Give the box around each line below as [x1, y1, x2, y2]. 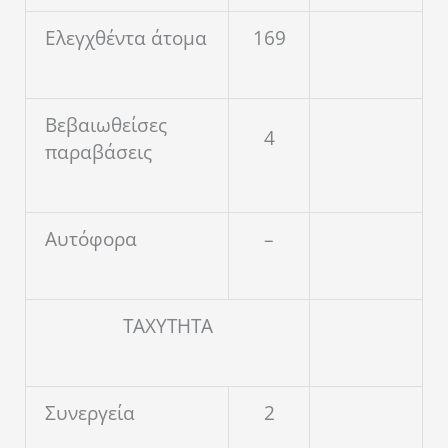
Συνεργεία [45, 400, 135, 427]
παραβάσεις [45, 139, 152, 166]
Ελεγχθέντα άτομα [45, 25, 207, 52]
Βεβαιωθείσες [45, 112, 167, 139]
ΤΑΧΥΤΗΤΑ [122, 313, 213, 340]
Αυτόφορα [45, 226, 137, 253]
